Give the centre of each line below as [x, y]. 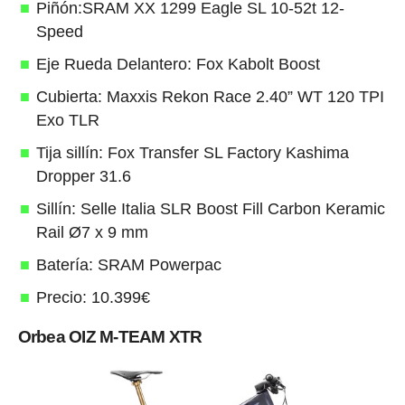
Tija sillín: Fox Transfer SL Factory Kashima [192, 152]
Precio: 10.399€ [93, 297]
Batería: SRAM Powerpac [128, 264]
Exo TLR [70, 120]
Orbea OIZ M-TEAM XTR [110, 336]
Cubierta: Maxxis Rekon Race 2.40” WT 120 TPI [210, 96]
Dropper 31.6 [85, 176]
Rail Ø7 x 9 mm [92, 232]
